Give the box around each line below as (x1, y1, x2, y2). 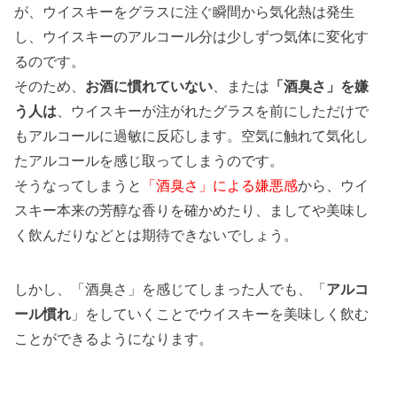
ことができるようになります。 (14, 331, 214, 347)
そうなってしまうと (14, 177, 143, 194)
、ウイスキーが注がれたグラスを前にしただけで (57, 103, 370, 120)
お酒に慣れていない (85, 78, 214, 95)
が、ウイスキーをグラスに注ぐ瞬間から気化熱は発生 (14, 4, 355, 20)
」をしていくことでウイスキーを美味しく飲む (71, 306, 370, 323)
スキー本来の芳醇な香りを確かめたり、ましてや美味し (14, 202, 370, 219)
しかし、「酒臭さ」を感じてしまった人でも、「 (14, 281, 327, 298)
